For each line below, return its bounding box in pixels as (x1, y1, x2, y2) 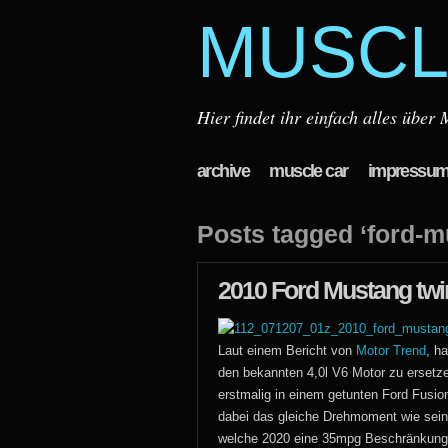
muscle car (269, 161, 348, 181)
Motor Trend (356, 343, 426, 358)
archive (197, 161, 250, 181)
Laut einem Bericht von (218, 343, 356, 358)
